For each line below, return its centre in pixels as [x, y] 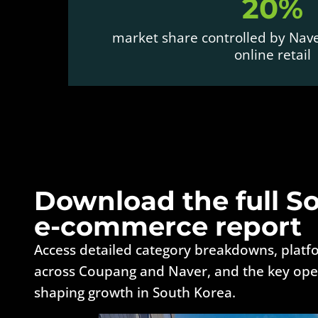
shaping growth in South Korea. [135, 292]
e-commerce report [168, 226]
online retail [273, 55]
